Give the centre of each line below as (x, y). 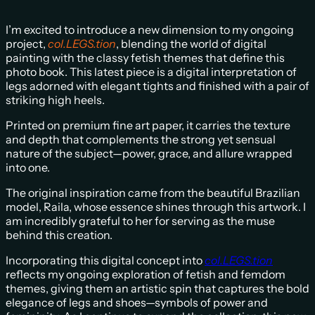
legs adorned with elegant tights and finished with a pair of (157, 86)
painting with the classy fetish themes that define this (145, 58)
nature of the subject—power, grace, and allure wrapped (149, 154)
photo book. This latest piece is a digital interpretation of (151, 72)
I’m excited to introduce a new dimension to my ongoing (150, 30)
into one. (28, 168)
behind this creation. (59, 235)
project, (27, 44)
